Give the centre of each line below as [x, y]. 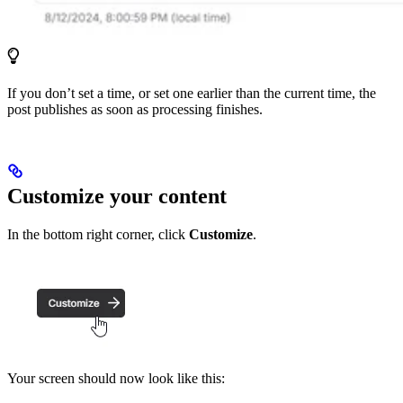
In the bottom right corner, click [98, 234]
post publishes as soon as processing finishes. [135, 110]
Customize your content [117, 196]
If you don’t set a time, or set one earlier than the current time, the [192, 94]
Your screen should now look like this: [116, 378]
